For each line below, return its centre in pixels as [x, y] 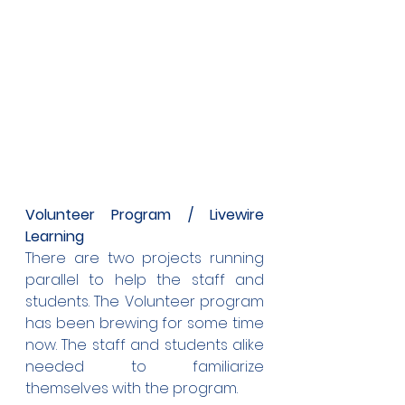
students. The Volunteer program [145, 301]
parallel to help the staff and [145, 280]
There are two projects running [145, 258]
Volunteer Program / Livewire [145, 215]
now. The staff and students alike [145, 345]
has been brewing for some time [145, 323]
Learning [55, 236]
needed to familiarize [145, 367]
